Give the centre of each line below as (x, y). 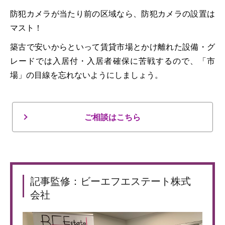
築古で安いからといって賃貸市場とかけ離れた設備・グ (113, 47)
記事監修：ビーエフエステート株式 (110, 182)
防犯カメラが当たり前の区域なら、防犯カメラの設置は (113, 14)
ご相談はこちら (113, 117)
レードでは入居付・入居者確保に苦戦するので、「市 (113, 61)
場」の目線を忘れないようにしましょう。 (86, 75)
